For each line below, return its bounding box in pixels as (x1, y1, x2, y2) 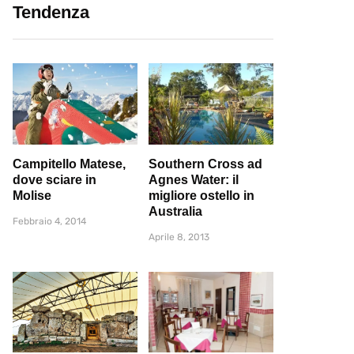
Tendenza (13, 2, 89, 22)
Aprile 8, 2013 (149, 231, 209, 243)
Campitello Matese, (13, 156, 126, 171)
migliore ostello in (149, 188, 254, 202)
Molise (13, 188, 51, 202)
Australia (149, 204, 202, 218)
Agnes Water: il (149, 172, 239, 186)
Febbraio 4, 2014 (13, 215, 86, 227)
